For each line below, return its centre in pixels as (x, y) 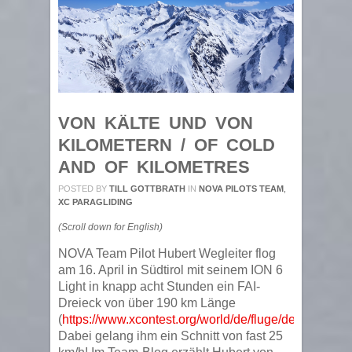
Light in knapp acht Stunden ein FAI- (159, 286)
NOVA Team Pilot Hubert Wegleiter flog (167, 253)
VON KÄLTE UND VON (156, 123)
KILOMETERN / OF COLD (167, 145)
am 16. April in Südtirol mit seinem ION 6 (170, 270)
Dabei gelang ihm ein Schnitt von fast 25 (170, 336)
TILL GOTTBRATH (147, 189)
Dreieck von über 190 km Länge (147, 303)
